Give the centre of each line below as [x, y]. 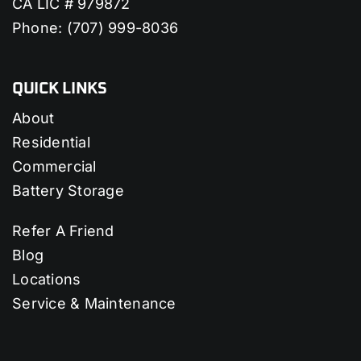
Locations [46, 279]
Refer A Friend [63, 230]
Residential [51, 142]
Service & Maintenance [94, 303]
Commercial [54, 166]
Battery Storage [68, 190]
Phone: [39, 27]
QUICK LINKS [59, 88]
